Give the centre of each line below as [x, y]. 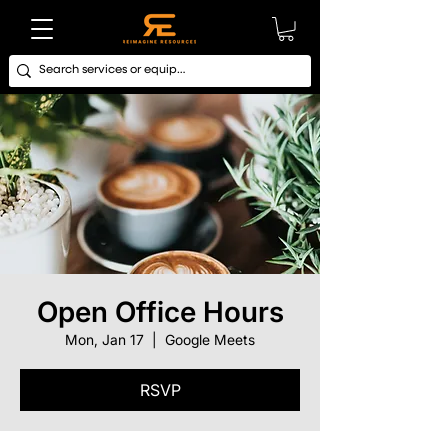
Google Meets [210, 339]
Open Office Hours [160, 311]
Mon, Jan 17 [104, 339]
